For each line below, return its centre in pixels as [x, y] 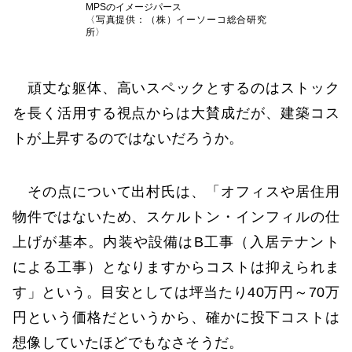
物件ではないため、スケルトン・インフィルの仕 [176, 216]
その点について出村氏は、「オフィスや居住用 [176, 191]
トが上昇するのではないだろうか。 [128, 139]
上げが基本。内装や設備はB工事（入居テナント [176, 242]
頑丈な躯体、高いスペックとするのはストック [176, 88]
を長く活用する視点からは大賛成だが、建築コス [176, 114]
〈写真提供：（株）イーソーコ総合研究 [176, 19]
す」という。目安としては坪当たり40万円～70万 [176, 292]
